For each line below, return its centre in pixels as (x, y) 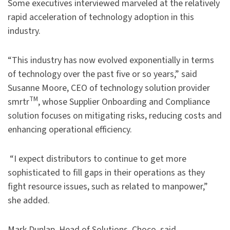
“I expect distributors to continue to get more (97, 159)
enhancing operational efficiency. (70, 130)
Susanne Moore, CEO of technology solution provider (109, 88)
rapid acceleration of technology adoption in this (101, 17)
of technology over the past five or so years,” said (102, 74)
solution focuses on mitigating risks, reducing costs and (115, 116)
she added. (29, 201)
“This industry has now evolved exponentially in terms (111, 61)
